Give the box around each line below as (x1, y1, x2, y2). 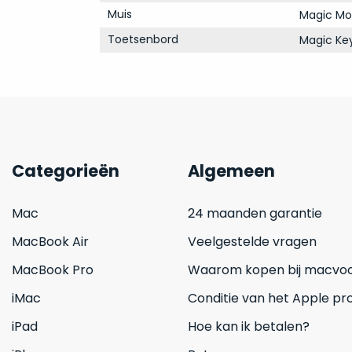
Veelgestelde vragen (188, 233, 317, 251)
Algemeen (188, 159, 275, 182)
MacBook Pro (12, 261, 93, 279)
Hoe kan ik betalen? (188, 317, 310, 335)
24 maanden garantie (188, 204, 322, 222)
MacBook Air (12, 233, 89, 251)
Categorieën (12, 159, 119, 182)
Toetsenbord (107, 31, 178, 47)
